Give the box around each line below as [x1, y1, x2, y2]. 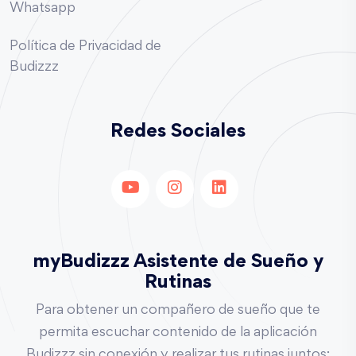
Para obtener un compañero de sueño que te [36, 304, 320, 317]
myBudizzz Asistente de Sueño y [33, 253, 323, 271]
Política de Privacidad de [10, 40, 161, 53]
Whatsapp [10, 2, 75, 15]
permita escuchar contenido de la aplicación [39, 326, 317, 339]
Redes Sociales [110, 122, 246, 141]
